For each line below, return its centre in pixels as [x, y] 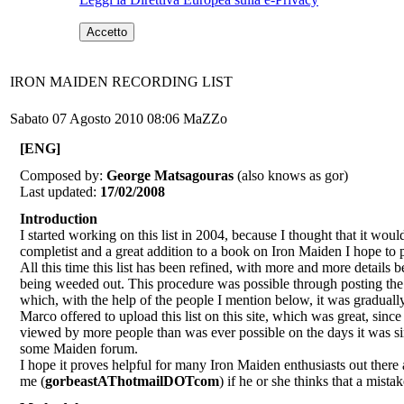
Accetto [107, 32]
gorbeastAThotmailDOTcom [132, 381]
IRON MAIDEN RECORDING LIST [121, 82]
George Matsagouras [170, 175]
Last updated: [60, 192]
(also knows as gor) [291, 175]
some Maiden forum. [79, 349]
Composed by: [63, 175]
